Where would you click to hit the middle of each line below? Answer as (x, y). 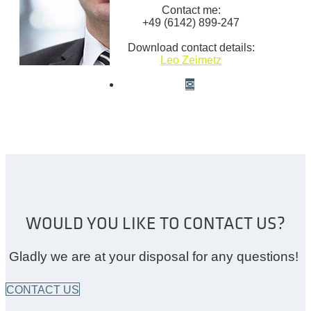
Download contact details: (191, 47)
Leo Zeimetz (191, 60)
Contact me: (191, 10)
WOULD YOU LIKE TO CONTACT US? (155, 223)
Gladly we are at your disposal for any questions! (155, 256)
